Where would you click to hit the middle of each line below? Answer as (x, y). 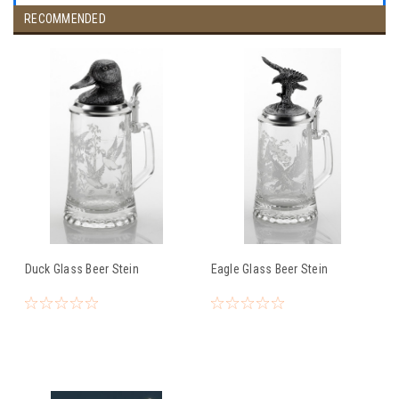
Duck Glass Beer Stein (81, 269)
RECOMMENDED (65, 18)
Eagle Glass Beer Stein (269, 269)
